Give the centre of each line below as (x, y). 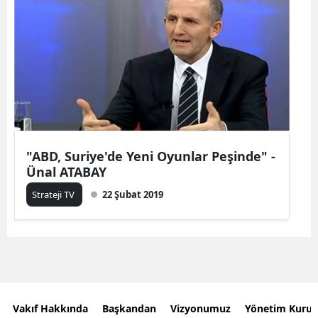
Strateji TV (54, 194)
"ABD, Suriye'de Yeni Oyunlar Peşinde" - (151, 156)
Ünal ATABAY (66, 172)
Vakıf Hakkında (50, 308)
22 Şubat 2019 (133, 194)
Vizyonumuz (201, 308)
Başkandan (129, 308)
